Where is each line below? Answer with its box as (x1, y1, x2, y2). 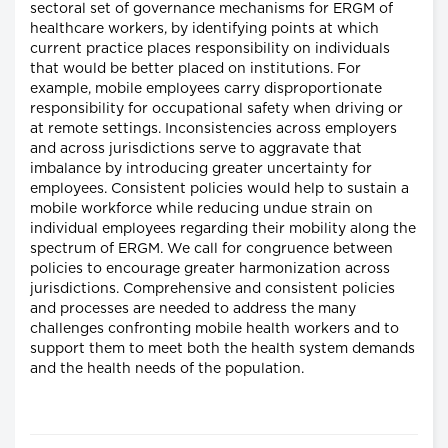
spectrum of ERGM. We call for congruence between (30, 242, 393, 257)
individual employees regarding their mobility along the (30, 222, 416, 237)
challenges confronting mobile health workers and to (30, 322, 399, 337)
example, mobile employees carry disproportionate (30, 82, 382, 97)
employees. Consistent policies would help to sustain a (30, 182, 409, 197)
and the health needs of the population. (30, 362, 304, 377)
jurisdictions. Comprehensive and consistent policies (30, 282, 395, 297)
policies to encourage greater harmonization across (30, 262, 390, 277)
